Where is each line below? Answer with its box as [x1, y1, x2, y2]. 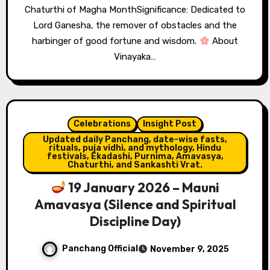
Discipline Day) [89, 213, 181, 230]
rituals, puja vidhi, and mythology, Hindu [49, 143, 221, 154]
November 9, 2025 [149, 244, 229, 255]
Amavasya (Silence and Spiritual [34, 196, 236, 213]
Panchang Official [61, 243, 138, 254]
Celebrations [74, 119, 131, 130]
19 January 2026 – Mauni [66, 179, 220, 196]
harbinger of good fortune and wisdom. [32, 36, 199, 47]
